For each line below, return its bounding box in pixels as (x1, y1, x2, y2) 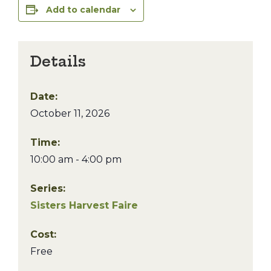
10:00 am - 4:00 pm (30, 154, 122, 165)
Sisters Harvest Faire (30, 200, 138, 211)
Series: (30, 183, 65, 194)
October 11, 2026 (30, 108, 109, 119)
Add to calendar (46, 4, 120, 15)
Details (30, 53, 86, 70)
